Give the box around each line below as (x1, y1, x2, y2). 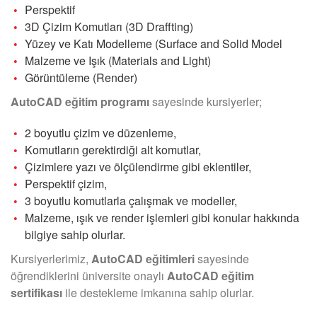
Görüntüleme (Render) (25, 69, 137, 86)
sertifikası (11, 284, 62, 301)
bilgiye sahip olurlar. (25, 226, 128, 243)
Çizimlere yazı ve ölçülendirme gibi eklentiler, (25, 158, 251, 175)
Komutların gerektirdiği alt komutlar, (25, 142, 201, 158)
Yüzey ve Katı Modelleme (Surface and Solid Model (25, 35, 282, 52)
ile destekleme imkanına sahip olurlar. (62, 284, 260, 301)
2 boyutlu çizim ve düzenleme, (25, 125, 176, 142)
